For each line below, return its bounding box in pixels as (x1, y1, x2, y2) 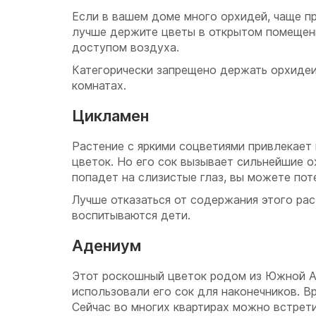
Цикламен (72, 107, 149, 125)
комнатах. (72, 78, 126, 92)
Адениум (72, 236, 141, 255)
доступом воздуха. (72, 40, 179, 54)
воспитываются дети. (72, 208, 190, 222)
